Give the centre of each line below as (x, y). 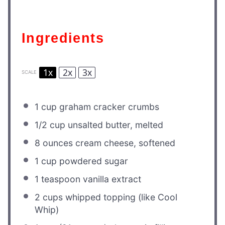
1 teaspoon (58, 179)
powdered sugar (93, 161)
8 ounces (54, 143)
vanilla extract (111, 179)
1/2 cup (50, 125)
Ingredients (65, 38)
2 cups (49, 197)
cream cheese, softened (124, 143)
